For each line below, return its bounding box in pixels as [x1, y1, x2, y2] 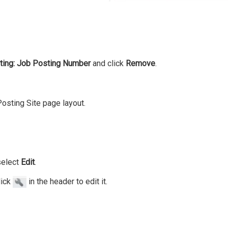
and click [91, 58, 126, 68]
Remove [126, 58, 155, 68]
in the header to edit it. [26, 176, 107, 186]
